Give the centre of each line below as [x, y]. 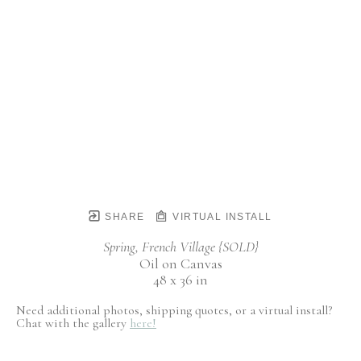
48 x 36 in [180, 280]
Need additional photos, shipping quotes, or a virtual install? [174, 311]
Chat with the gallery [73, 324]
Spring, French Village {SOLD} [180, 247]
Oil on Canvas [180, 264]
